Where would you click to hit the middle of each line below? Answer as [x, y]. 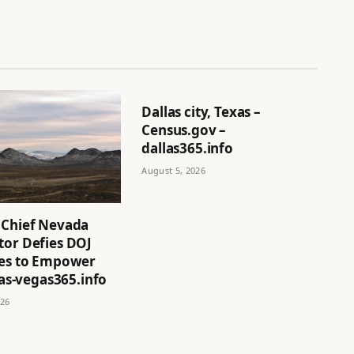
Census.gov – [184, 130]
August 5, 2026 [173, 171]
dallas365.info [187, 149]
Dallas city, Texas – [201, 112]
